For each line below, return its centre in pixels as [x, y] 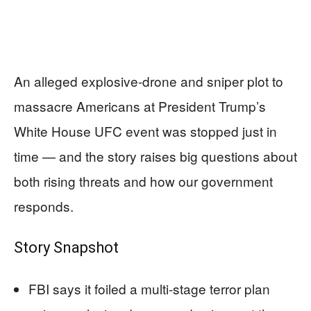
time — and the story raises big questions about [155, 156]
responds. [44, 206]
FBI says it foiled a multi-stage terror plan [149, 288]
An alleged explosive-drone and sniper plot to [149, 81]
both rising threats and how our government [143, 181]
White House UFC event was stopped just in [145, 131]
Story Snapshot [66, 247]
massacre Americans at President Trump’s [140, 106]
